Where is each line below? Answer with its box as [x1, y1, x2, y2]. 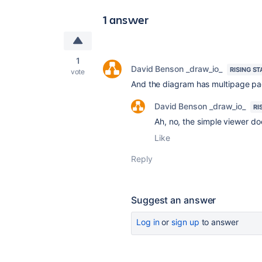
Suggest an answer [131, 194, 216, 206]
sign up [171, 217, 199, 227]
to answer [199, 217, 239, 227]
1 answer [103, 12, 149, 27]
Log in [136, 217, 160, 227]
